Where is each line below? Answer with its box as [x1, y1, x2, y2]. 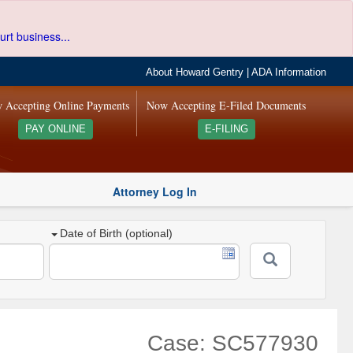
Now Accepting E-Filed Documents [147, 98, 307, 113]
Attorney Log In [113, 183, 197, 199]
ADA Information [251, 67, 327, 78]
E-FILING [204, 124, 248, 135]
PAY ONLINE [24, 124, 86, 135]
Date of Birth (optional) [60, 227, 173, 240]
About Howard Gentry [146, 67, 244, 78]
